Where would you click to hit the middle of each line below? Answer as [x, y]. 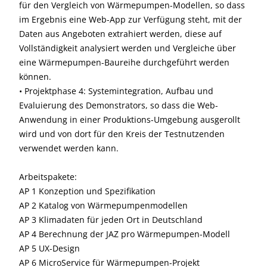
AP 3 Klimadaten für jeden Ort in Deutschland [111, 220]
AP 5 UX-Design [49, 248]
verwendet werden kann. [69, 148]
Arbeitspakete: [48, 177]
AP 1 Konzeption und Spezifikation [87, 191]
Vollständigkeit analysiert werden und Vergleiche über [128, 48]
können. [35, 77]
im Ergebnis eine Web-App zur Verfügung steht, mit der [131, 19]
